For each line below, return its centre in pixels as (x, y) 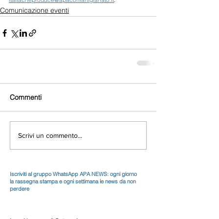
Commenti (26, 97)
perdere (20, 189)
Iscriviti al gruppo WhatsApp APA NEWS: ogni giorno (73, 174)
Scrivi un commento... (50, 135)
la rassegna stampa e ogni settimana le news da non (73, 181)
